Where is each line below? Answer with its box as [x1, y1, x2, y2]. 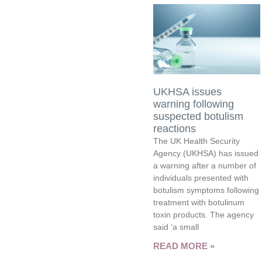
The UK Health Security [153, 136, 240, 146]
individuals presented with [153, 173, 249, 182]
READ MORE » [153, 240, 215, 251]
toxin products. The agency [153, 209, 254, 219]
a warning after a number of [153, 160, 257, 170]
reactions [153, 122, 196, 135]
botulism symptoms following [153, 185, 260, 195]
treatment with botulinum [153, 197, 245, 207]
